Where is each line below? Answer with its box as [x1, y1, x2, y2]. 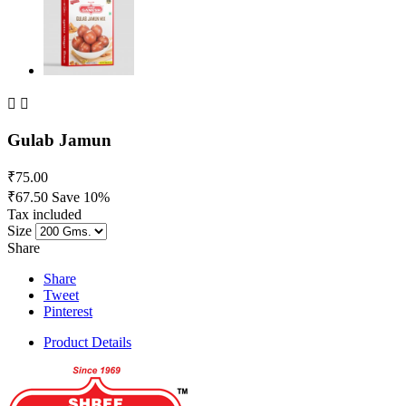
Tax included [7, 207, 82, 223]
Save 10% [52, 189, 110, 206]
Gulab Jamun [7, 130, 111, 150]
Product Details [43, 334, 131, 351]
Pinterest [43, 304, 92, 320]
